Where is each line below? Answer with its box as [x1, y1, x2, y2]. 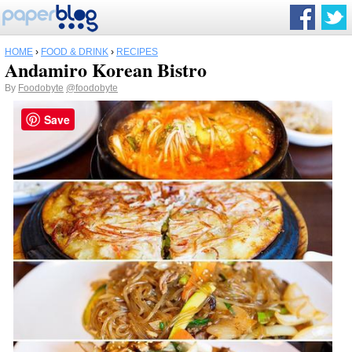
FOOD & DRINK [41, 46, 108, 57]
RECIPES [116, 46, 158, 57]
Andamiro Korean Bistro [5, 56, 207, 83]
